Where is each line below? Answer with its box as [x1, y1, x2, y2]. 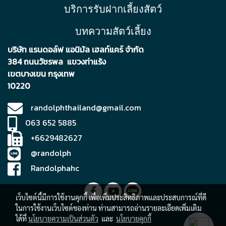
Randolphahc [21, 161, 80, 174]
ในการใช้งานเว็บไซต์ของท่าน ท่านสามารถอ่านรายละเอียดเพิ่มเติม [16, 203, 202, 212]
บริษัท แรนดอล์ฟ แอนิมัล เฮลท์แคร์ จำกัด [8, 43, 144, 56]
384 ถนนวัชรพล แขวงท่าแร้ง [8, 55, 106, 68]
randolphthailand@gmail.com [23, 101, 141, 114]
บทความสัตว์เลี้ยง [75, 24, 151, 38]
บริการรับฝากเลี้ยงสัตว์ [64, 2, 162, 16]
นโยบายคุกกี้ [116, 214, 151, 223]
